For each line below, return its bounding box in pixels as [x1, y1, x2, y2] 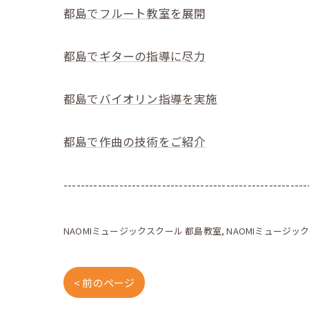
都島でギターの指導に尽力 [63, 47, 206, 64]
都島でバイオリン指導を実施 [63, 90, 218, 107]
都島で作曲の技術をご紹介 [63, 132, 206, 150]
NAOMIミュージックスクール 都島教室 [63, 223, 221, 237]
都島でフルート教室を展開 [63, 4, 206, 21]
